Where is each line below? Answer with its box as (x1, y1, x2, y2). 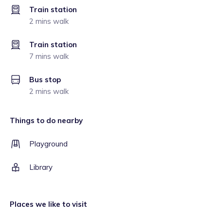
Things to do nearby (10, 116, 83, 125)
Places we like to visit (10, 200, 87, 209)
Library (29, 163, 53, 172)
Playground (29, 139, 68, 148)
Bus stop (29, 75, 61, 84)
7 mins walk (29, 52, 69, 61)
